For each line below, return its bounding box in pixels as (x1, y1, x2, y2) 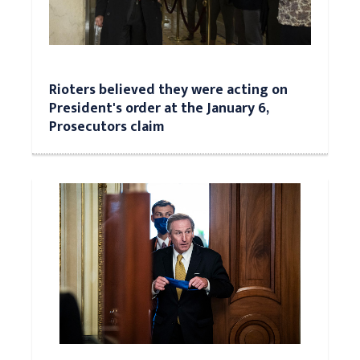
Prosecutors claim (49, 115, 164, 138)
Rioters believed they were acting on (49, 78, 288, 101)
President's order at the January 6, (49, 96, 269, 120)
